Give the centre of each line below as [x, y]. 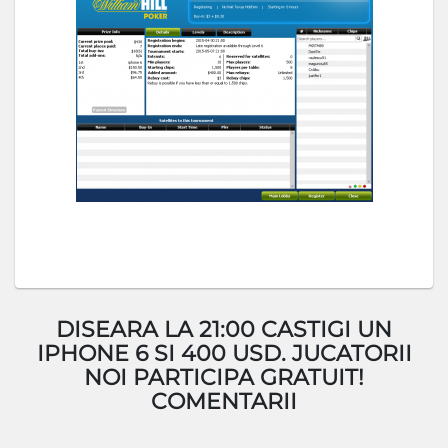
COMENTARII [224, 401]
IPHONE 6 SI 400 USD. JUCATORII [224, 353]
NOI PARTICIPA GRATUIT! [224, 377]
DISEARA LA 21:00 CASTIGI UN [224, 329]
